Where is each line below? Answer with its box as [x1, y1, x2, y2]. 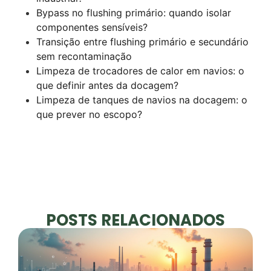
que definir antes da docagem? [36, 79, 178, 92]
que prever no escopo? [36, 108, 142, 121]
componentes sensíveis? [36, 21, 148, 34]
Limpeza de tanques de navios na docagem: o [36, 94, 247, 106]
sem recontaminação [36, 50, 132, 63]
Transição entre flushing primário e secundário [36, 36, 249, 48]
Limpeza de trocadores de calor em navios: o [36, 65, 244, 77]
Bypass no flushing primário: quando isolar [36, 7, 231, 19]
